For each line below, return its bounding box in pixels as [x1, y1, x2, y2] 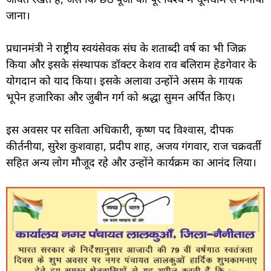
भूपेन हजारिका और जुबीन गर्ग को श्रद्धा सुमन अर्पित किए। [6, 90, 235, 105]
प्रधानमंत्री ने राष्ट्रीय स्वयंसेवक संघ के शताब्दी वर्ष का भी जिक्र [6, 41, 246, 56]
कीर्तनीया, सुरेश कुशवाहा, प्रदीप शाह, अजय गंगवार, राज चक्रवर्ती [6, 139, 261, 154]
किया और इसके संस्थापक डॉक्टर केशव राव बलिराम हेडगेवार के [6, 57, 256, 72]
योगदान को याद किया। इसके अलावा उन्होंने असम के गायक [6, 73, 243, 88]
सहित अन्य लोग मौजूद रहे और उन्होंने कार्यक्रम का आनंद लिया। [6, 155, 256, 170]
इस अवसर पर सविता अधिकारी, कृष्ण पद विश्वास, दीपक [6, 122, 233, 137]
